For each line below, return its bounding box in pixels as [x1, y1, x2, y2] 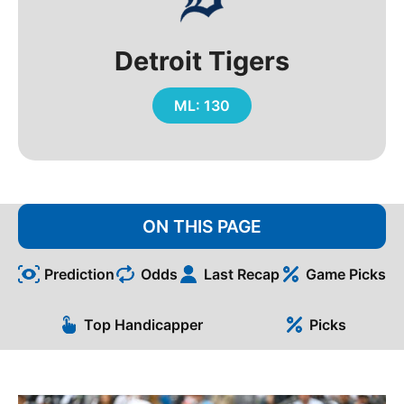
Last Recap [203, 265, 280, 284]
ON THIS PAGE [142, 216, 262, 238]
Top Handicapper [84, 316, 204, 335]
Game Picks [305, 265, 386, 284]
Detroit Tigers [115, 45, 289, 77]
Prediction [43, 265, 115, 284]
